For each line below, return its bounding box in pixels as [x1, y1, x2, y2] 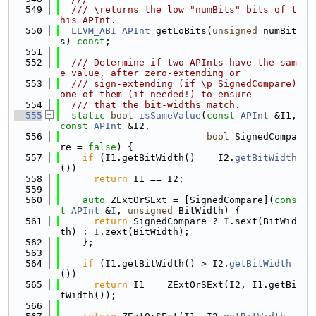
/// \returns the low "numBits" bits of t [60, 4, 297, 15]
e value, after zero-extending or [60, 68, 241, 78]
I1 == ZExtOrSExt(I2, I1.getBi [128, 279, 297, 290]
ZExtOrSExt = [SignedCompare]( [105, 195, 274, 205]
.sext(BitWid [229, 216, 297, 226]
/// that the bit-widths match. [60, 99, 241, 110]
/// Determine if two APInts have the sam [60, 57, 297, 68]
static [71, 110, 105, 121]
